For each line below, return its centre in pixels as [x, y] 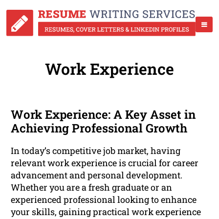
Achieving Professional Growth [99, 128]
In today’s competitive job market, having [96, 151]
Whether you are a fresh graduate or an [92, 187]
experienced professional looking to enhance [104, 200]
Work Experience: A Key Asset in [103, 115]
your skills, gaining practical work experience [106, 212]
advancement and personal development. [97, 175]
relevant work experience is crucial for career [105, 163]
